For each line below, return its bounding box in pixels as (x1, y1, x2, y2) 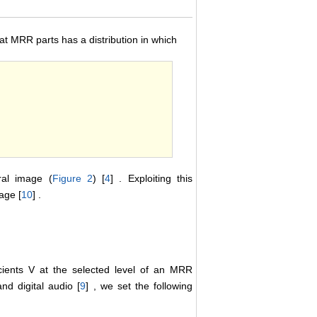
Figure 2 (52, 173, 93, 185)
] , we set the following (86, 280, 193, 292)
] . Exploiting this (110, 173, 193, 185)
